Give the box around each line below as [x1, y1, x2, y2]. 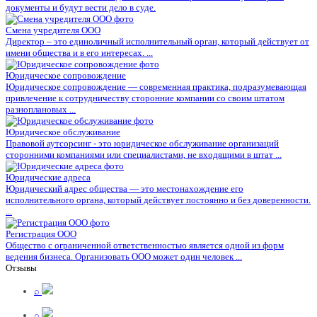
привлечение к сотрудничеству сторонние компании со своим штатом [6, 93, 284, 104]
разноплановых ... [6, 104, 76, 115]
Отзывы [6, 263, 37, 274]
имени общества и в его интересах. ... [6, 47, 153, 59]
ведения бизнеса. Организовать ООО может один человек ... [6, 251, 242, 263]
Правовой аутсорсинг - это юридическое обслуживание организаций [6, 138, 279, 149]
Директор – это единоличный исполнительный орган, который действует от [6, 36, 309, 47]
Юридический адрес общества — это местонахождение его [6, 183, 243, 195]
